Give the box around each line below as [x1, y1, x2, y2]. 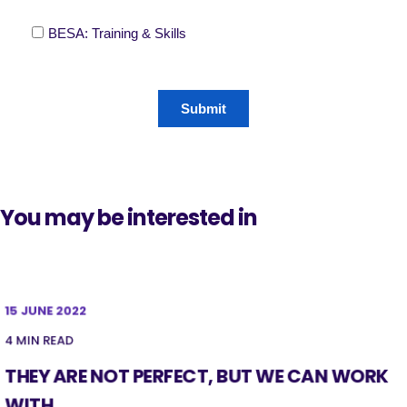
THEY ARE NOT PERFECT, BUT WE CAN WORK [5, 362, 389, 390]
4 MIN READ [5, 331, 74, 350]
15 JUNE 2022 [5, 302, 87, 320]
